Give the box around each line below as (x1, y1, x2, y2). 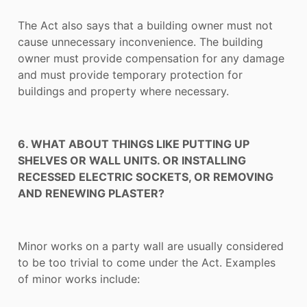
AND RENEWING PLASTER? (18, 186, 164, 201)
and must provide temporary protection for (18, 68, 243, 82)
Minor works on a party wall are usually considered (18, 238, 284, 253)
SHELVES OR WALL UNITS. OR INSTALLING (18, 153, 246, 168)
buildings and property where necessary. (18, 84, 229, 99)
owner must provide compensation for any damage (18, 51, 284, 66)
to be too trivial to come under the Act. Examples (18, 255, 275, 269)
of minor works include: (18, 271, 140, 286)
